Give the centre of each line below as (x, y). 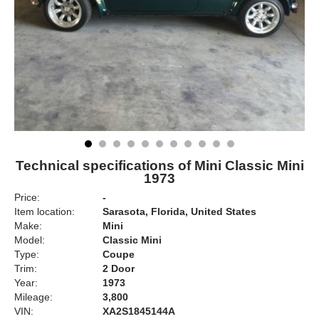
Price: (27, 197)
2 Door (119, 268)
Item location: (45, 211)
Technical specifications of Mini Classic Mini (159, 166)
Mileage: (33, 297)
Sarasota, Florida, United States (179, 211)
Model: (30, 240)
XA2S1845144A (139, 311)
